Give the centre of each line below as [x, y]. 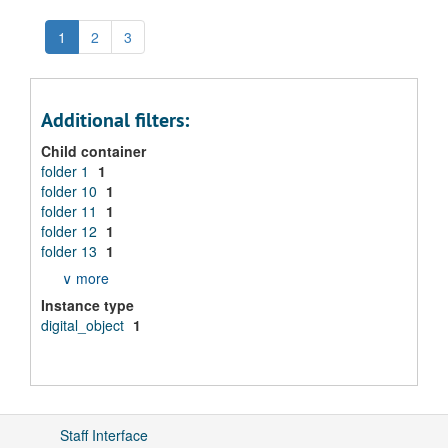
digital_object [84, 325]
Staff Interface [104, 435]
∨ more [85, 278]
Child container [93, 151]
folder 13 [71, 251]
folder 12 [71, 231]
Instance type [87, 305]
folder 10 [71, 191]
